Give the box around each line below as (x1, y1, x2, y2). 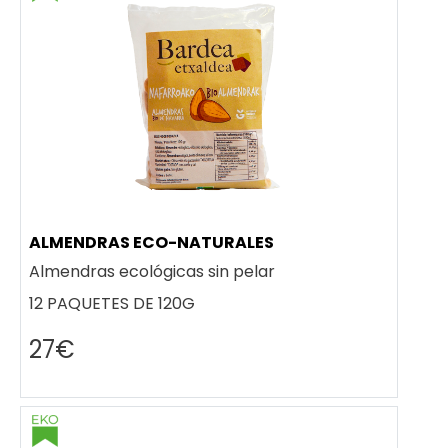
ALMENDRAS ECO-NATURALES (29, 231, 274, 255)
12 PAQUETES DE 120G (29, 291, 195, 315)
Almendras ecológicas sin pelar (29, 259, 275, 283)
